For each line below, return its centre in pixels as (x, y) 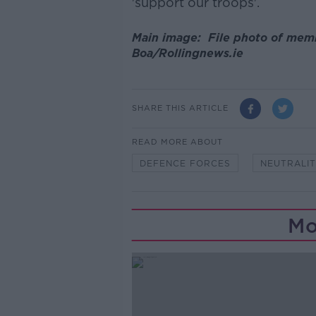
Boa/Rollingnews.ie (187, 53)
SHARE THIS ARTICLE (180, 108)
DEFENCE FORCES (185, 163)
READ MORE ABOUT (177, 141)
